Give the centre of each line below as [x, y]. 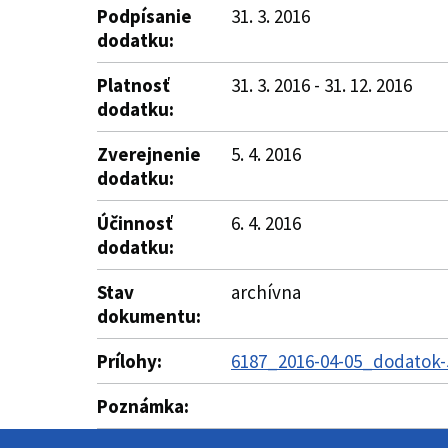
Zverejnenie [149, 154]
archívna [266, 292]
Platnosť [133, 85]
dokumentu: [149, 316]
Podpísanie [144, 16]
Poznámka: [143, 406]
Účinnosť [135, 223]
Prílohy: [129, 361]
